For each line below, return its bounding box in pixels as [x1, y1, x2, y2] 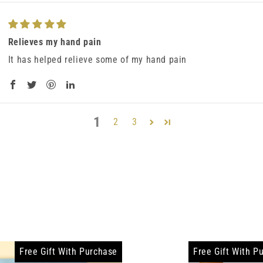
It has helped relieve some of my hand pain [8, 54, 187, 65]
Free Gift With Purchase [19, 246, 117, 257]
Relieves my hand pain [8, 36, 102, 48]
